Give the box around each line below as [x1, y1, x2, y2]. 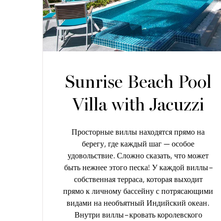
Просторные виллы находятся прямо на [72, 127, 205, 137]
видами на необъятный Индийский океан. [67, 198, 210, 208]
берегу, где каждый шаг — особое [82, 139, 195, 149]
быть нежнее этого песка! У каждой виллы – [64, 163, 213, 173]
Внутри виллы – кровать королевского [74, 210, 202, 220]
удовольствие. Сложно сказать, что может [68, 151, 209, 161]
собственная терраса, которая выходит [74, 175, 203, 184]
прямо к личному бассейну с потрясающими [63, 186, 214, 196]
